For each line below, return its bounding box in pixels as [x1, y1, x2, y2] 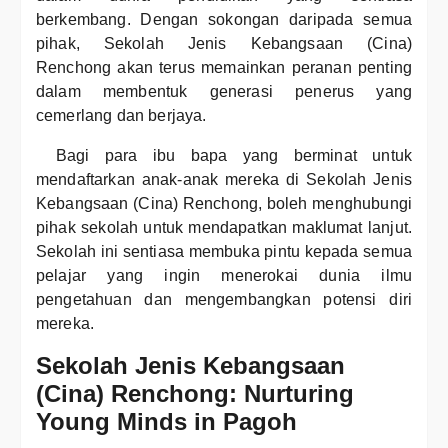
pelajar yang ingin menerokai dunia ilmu [36, 267, 412, 284]
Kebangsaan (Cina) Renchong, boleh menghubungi [36, 195, 412, 212]
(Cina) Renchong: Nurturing [36, 380, 354, 407]
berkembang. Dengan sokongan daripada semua [36, 11, 412, 28]
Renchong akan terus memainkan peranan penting [36, 59, 412, 76]
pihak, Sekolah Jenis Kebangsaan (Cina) [36, 35, 412, 52]
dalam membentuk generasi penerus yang [36, 83, 412, 100]
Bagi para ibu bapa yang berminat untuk [56, 147, 412, 164]
